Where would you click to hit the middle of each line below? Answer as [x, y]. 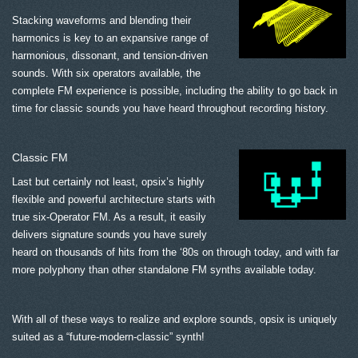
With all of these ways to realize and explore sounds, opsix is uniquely [175, 320]
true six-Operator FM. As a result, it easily [109, 217]
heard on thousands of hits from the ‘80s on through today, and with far [175, 253]
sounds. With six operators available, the [106, 74]
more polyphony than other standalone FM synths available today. [164, 270]
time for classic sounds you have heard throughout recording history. [170, 109]
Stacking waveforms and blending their [101, 21]
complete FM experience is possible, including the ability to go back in [175, 91]
